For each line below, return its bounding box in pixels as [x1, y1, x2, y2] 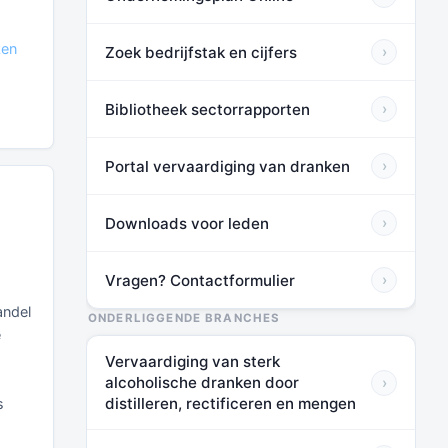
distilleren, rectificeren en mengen [105, 394, 356, 413]
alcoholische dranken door [105, 373, 299, 392]
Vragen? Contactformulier [105, 270, 295, 290]
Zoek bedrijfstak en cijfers [105, 42, 297, 62]
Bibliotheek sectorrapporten [105, 99, 310, 119]
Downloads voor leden [105, 213, 269, 233]
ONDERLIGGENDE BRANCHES [88, 311, 281, 325]
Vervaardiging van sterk [105, 352, 280, 371]
